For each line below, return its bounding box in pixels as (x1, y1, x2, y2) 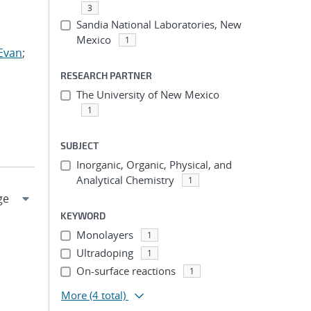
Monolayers (76, 228, 133, 242)
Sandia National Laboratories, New (76, 17, 242, 31)
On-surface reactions (76, 264, 176, 278)
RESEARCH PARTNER (60, 69, 152, 81)
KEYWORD (60, 210, 106, 221)
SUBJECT (60, 140, 99, 151)
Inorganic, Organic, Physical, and (76, 158, 232, 171)
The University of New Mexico (76, 87, 219, 101)
